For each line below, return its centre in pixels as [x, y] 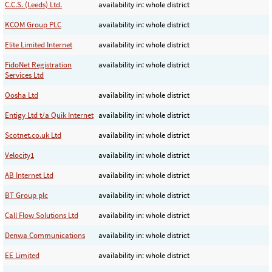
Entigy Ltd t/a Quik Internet [49, 115]
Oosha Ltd [22, 95]
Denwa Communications [45, 235]
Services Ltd [24, 75]
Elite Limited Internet [39, 44]
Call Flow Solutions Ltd [42, 215]
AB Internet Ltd [29, 175]
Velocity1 [19, 155]
